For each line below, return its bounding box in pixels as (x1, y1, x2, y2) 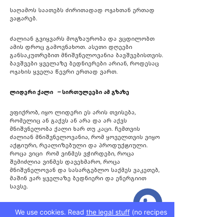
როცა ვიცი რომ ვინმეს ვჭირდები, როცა (10, 150, 134, 157)
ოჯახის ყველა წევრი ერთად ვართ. (10, 68, 118, 76)
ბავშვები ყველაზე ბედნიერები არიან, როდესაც (10, 60, 159, 67)
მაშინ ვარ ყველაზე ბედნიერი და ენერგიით (10, 175, 146, 182)
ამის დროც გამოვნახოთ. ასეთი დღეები (10, 44, 132, 51)
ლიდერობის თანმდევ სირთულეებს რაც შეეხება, (10, 203, 161, 211)
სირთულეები (62, 89, 102, 96)
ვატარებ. (10, 15, 37, 22)
